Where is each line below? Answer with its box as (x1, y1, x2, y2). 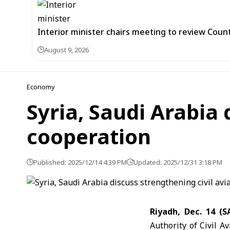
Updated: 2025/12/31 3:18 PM (133, 158, 222, 167)
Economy (27, 82, 55, 91)
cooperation (27, 122, 151, 150)
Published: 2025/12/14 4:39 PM (33, 158, 127, 167)
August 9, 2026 (44, 45, 89, 54)
